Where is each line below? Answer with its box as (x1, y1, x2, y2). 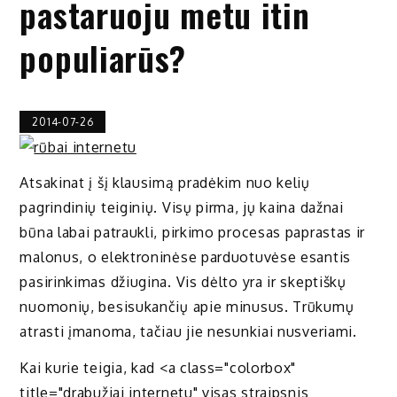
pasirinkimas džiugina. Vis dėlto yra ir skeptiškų (19, 273, 346, 292)
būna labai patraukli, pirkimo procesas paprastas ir (19, 223, 366, 242)
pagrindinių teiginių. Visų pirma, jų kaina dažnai (19, 198, 344, 217)
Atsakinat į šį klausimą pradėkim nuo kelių (19, 174, 310, 192)
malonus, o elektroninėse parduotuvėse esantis (19, 248, 351, 267)
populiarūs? (19, 33, 187, 82)
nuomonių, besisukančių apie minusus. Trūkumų (19, 298, 354, 316)
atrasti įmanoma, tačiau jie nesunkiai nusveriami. (19, 323, 357, 341)
